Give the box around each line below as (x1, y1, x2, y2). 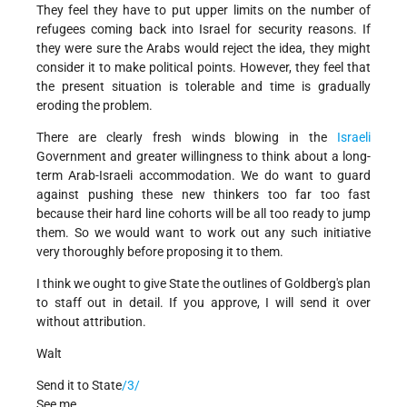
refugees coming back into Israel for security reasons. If (36, 22, 371, 37)
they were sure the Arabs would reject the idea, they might (36, 41, 371, 56)
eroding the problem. (36, 98, 153, 114)
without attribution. (36, 314, 146, 330)
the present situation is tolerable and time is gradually (36, 79, 371, 94)
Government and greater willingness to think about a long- (36, 149, 371, 164)
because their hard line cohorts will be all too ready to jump (36, 206, 371, 222)
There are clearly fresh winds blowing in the (36, 130, 337, 145)
